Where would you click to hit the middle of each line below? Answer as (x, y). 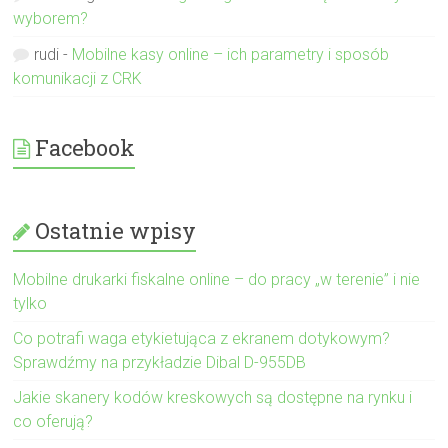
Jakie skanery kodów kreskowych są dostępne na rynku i (213, 397)
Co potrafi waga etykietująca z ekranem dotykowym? (202, 338)
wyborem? (51, 18)
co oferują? (53, 421)
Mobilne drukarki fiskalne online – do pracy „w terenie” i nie (217, 279)
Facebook (85, 147)
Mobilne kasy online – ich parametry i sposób (231, 54)
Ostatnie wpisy (116, 230)
